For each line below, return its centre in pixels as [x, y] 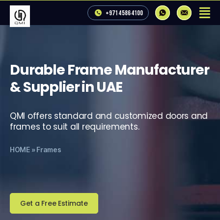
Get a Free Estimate [54, 203]
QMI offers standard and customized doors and [109, 116]
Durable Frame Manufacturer [110, 70]
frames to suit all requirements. [75, 127]
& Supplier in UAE [66, 87]
